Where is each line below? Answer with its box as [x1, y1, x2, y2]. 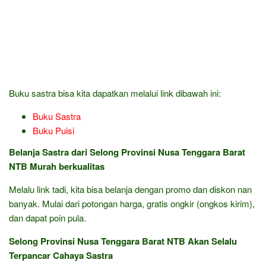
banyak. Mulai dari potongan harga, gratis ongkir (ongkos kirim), [9, 197, 255, 210]
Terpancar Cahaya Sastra [9, 248, 113, 262]
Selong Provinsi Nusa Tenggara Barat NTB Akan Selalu [9, 234, 237, 248]
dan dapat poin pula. [9, 211, 86, 224]
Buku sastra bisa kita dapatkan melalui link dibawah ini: [9, 87, 221, 99]
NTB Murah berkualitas [9, 159, 104, 173]
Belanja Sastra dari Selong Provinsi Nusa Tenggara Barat [9, 145, 245, 159]
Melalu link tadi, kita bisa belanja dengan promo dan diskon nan [9, 182, 252, 195]
